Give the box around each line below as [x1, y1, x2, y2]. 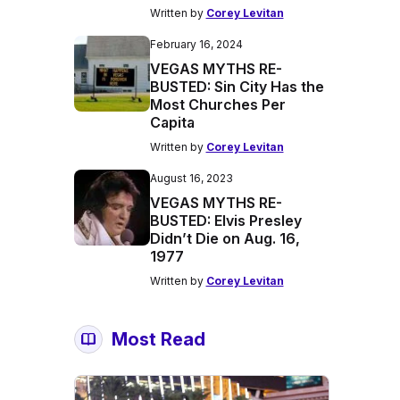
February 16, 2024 [149, 37, 243, 51]
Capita [149, 113, 195, 131]
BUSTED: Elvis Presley [149, 212, 302, 229]
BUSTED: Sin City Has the [149, 78, 324, 96]
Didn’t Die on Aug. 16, [149, 229, 300, 247]
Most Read [111, 329, 205, 350]
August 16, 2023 [149, 171, 233, 185]
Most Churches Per [149, 96, 286, 113]
